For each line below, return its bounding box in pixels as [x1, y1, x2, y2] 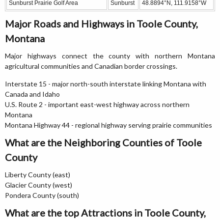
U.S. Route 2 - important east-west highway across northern [5, 100, 190, 109]
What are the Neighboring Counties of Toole [5, 137, 202, 148]
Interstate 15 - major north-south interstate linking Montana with [5, 80, 206, 88]
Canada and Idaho [5, 90, 60, 98]
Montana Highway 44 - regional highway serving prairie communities [5, 121, 212, 129]
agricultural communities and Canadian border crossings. [5, 62, 177, 70]
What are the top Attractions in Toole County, [5, 207, 206, 219]
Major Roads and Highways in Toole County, [5, 18, 198, 29]
